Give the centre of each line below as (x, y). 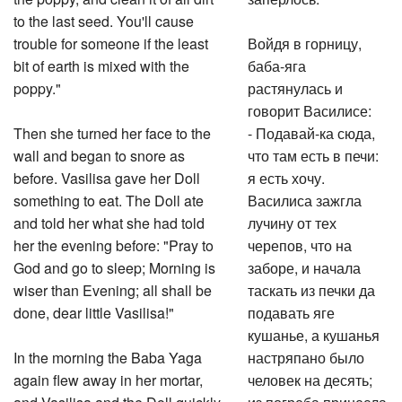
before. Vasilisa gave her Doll (107, 175)
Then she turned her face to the (112, 131)
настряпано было (306, 355)
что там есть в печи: (314, 153)
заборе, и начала (305, 265)
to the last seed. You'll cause (104, 18)
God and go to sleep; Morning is (114, 265)
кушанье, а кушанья (314, 332)
